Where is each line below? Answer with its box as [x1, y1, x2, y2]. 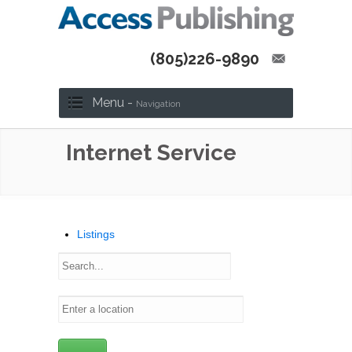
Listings [77, 227, 115, 240]
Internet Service [66, 139, 236, 166]
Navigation [136, 97, 181, 109]
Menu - [92, 94, 136, 110]
